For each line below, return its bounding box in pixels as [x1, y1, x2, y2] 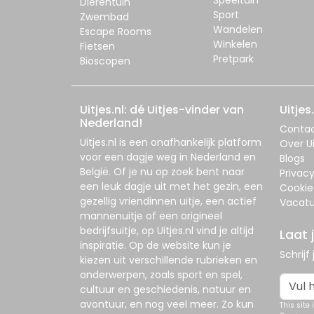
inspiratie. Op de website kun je [80, 238, 231, 252]
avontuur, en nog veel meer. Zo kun [80, 296, 254, 311]
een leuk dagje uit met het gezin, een [80, 179, 263, 193]
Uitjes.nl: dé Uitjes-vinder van [80, 101, 244, 118]
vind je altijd [193, 223, 254, 238]
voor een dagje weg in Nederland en [80, 149, 256, 164]
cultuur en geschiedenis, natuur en [80, 282, 251, 296]
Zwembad [80, 9, 129, 24]
